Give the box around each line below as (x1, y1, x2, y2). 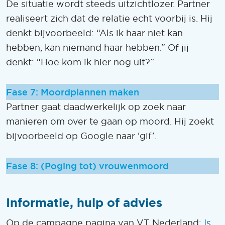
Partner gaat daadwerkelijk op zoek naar (6, 101, 186, 113)
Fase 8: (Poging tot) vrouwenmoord (6, 160, 169, 172)
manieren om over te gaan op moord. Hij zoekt (6, 116, 214, 127)
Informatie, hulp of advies (6, 195, 162, 211)
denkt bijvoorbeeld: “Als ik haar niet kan (6, 28, 183, 39)
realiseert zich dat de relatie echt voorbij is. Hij (6, 13, 212, 24)
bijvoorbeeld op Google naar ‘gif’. (6, 131, 156, 142)
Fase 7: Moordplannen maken (6, 86, 139, 98)
